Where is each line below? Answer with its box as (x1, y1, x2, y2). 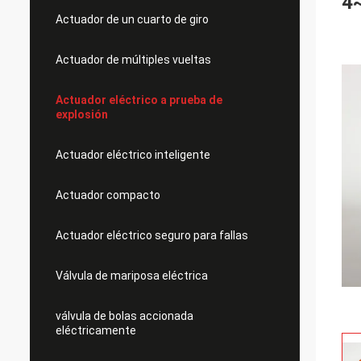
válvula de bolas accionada (56, 309, 193, 322)
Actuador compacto (56, 189, 160, 201)
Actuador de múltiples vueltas (56, 53, 211, 66)
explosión (56, 108, 108, 121)
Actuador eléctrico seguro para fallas (56, 229, 248, 242)
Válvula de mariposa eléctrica (56, 269, 208, 282)
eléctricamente (56, 324, 136, 337)
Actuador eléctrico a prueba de (56, 93, 222, 106)
